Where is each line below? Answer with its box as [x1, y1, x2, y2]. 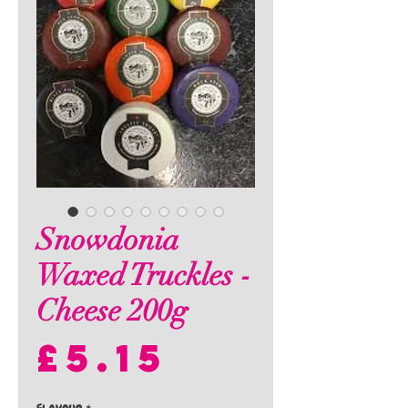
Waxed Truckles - [36, 257, 251, 294]
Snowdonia [36, 221, 179, 259]
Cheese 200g [36, 292, 188, 330]
